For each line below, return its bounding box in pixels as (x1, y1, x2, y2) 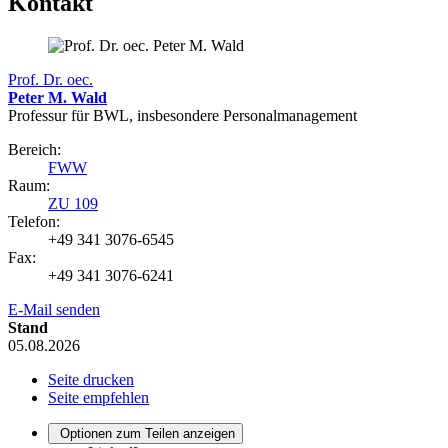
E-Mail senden (8, 301, 100, 319)
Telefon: (8, 213, 60, 231)
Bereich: (8, 141, 61, 159)
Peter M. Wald (8, 89, 107, 107)
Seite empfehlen (48, 389, 149, 407)
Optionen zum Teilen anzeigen (60, 426, 235, 442)
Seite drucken (48, 371, 134, 389)
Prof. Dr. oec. (8, 71, 93, 89)
